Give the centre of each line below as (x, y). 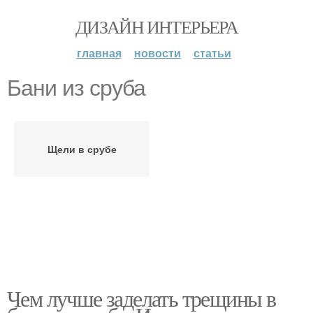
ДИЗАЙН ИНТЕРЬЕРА (156, 27)
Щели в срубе (82, 149)
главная (99, 53)
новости (157, 53)
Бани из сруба (76, 88)
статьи (212, 53)
